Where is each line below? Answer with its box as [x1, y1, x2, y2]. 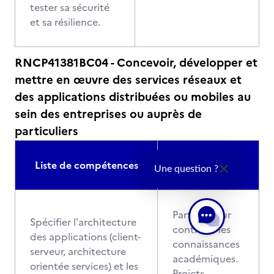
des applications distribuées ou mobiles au [15, 88, 251, 106]
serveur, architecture [30, 244, 126, 259]
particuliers [15, 122, 78, 140]
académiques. [172, 251, 238, 266]
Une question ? [154, 164, 218, 174]
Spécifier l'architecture [30, 215, 136, 229]
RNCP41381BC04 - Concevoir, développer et [15, 54, 257, 72]
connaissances [172, 237, 240, 251]
